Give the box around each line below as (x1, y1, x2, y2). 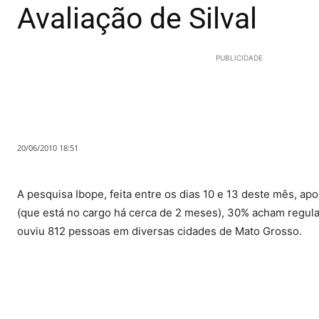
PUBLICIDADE (216, 53, 263, 63)
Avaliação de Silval (17, 1, 257, 36)
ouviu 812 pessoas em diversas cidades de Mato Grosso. (17, 224, 302, 239)
